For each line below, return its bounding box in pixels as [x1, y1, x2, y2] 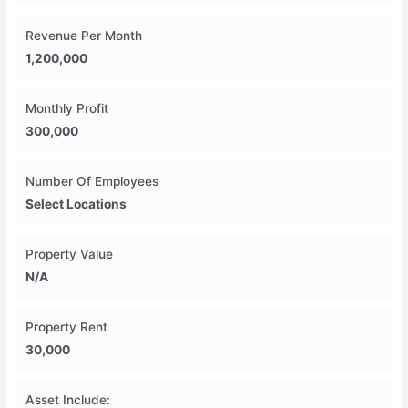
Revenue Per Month [25, 27, 143, 43]
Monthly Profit [25, 100, 109, 116]
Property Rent [25, 319, 108, 334]
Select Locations [25, 196, 127, 211]
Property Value [25, 246, 114, 261]
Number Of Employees [25, 173, 159, 189]
